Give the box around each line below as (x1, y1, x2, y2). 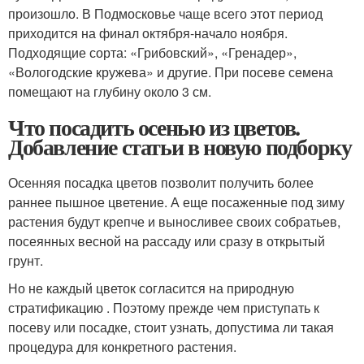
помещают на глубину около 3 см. (8, 81, 211, 101)
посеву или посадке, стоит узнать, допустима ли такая (8, 317, 334, 336)
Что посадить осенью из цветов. (8, 110, 301, 144)
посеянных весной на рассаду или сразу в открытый (8, 231, 325, 250)
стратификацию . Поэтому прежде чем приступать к (8, 297, 319, 317)
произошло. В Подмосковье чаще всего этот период (8, 3, 323, 23)
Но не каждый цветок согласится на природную (8, 278, 294, 297)
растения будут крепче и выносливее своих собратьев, (8, 211, 340, 231)
